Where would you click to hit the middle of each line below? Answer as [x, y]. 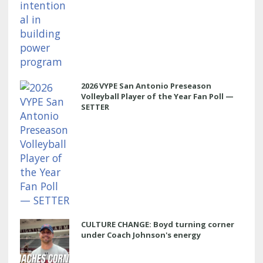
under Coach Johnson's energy [141, 235]
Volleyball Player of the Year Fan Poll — [157, 96]
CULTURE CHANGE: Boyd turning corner [158, 224]
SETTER [95, 107]
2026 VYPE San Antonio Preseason [146, 85]
